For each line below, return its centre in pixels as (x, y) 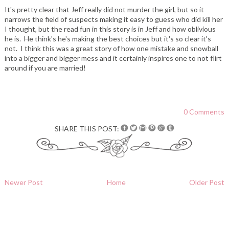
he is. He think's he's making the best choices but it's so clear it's (108, 38)
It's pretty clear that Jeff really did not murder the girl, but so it (104, 9)
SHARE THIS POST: (88, 128)
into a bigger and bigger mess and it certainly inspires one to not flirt (113, 58)
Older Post (207, 182)
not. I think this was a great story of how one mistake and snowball (111, 48)
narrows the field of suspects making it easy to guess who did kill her (113, 19)
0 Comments (204, 111)
